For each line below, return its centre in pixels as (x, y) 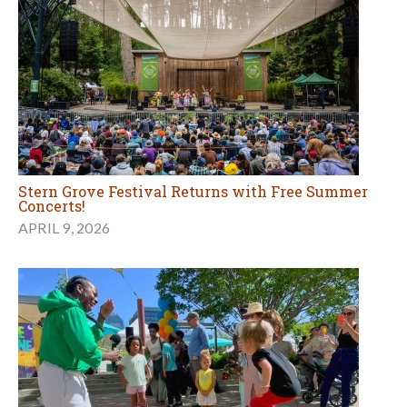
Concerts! (52, 206)
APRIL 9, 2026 (65, 228)
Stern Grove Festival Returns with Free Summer (193, 192)
